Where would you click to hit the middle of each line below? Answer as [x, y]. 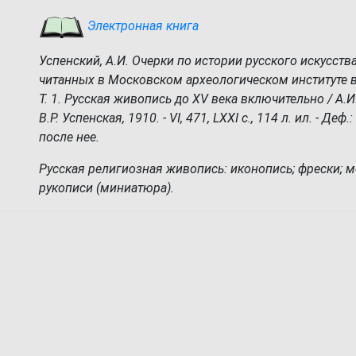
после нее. [69, 137]
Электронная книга [141, 26]
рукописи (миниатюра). [106, 188]
